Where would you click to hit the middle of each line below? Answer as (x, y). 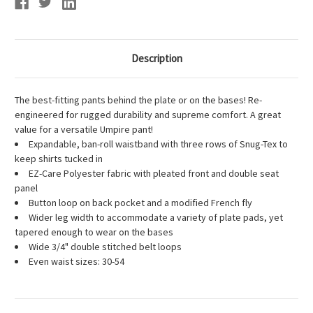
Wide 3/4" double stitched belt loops (105, 247)
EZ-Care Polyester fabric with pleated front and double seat (154, 174)
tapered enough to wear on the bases (94, 232)
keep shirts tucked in (59, 159)
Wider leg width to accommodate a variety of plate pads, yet (156, 218)
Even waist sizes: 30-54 (77, 262)
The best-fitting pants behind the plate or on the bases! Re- (138, 100)
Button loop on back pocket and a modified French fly (140, 203)
